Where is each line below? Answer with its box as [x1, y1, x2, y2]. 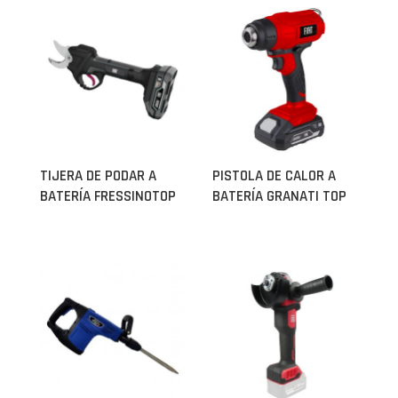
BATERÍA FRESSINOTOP [40, 187, 176, 206]
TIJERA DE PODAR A [40, 166, 156, 186]
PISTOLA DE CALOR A [212, 166, 336, 186]
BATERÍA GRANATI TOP [212, 187, 346, 206]
